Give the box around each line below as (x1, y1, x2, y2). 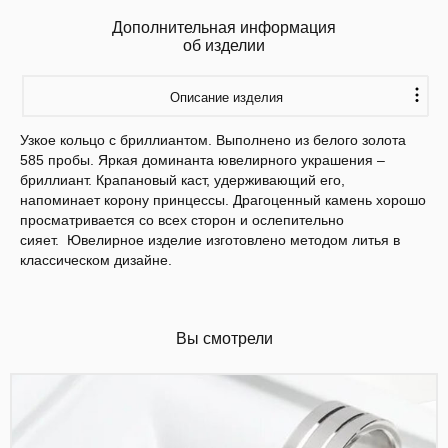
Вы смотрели (175, 329, 273, 347)
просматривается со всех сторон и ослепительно (20, 211, 344, 228)
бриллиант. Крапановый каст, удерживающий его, (20, 171, 345, 188)
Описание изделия (169, 89, 283, 105)
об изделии (183, 36, 265, 54)
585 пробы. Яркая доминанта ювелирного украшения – (20, 151, 385, 168)
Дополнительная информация (112, 18, 336, 36)
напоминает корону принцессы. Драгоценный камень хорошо (20, 191, 426, 208)
